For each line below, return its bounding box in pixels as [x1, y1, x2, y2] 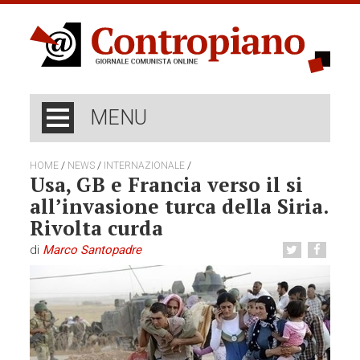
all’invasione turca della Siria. [30, 193, 329, 220]
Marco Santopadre [43, 243, 142, 258]
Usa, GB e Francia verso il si [30, 171, 304, 198]
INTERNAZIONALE [104, 160, 186, 172]
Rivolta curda [30, 215, 164, 242]
